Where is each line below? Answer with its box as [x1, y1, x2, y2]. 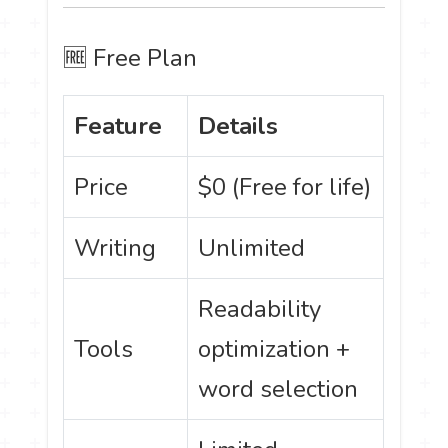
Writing [74, 232, 157, 265]
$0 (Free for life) [198, 171, 372, 204]
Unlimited [198, 232, 306, 265]
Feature [74, 110, 163, 143]
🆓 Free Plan [63, 42, 198, 75]
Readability [198, 293, 322, 326]
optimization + [198, 333, 351, 366]
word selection [198, 373, 359, 406]
